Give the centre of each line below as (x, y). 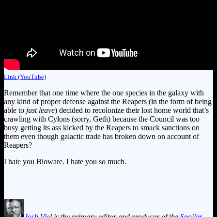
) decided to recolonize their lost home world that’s (132, 110)
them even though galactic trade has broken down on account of (101, 136)
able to (15, 110)
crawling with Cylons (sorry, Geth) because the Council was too (102, 119)
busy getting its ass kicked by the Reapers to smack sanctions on (102, 127)
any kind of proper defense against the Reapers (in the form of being (108, 101)
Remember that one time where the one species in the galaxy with (104, 93)
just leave (40, 110)
